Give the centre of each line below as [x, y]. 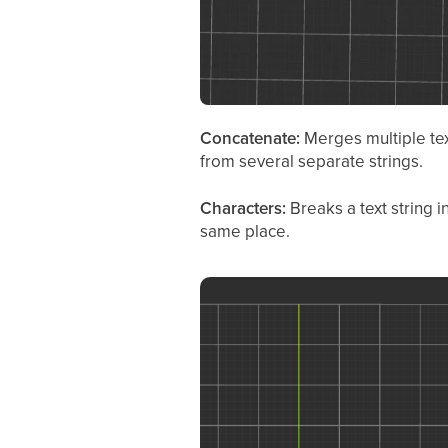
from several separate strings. [311, 160]
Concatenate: [251, 137]
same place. [244, 230]
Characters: [244, 207]
